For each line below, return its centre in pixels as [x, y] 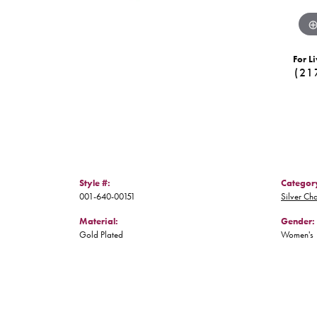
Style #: [95, 183]
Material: [99, 221]
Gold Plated [101, 235]
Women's [297, 235]
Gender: [298, 221]
